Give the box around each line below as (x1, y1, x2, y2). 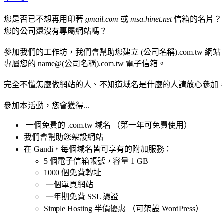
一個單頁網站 (44, 180, 93, 189)
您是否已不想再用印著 (4, 14, 85, 23)
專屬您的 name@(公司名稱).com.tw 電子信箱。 (4, 59, 166, 68)
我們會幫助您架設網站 (24, 132, 103, 141)
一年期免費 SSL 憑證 (44, 192, 118, 201)
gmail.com (85, 14, 118, 23)
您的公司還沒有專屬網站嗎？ (4, 26, 107, 35)
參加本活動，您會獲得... (4, 101, 89, 110)
